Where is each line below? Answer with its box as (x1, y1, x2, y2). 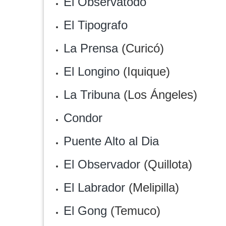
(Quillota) (140, 157, 192, 171)
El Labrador (64, 181, 125, 194)
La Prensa (64, 41, 118, 55)
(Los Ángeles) (120, 88, 197, 101)
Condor (64, 111, 102, 125)
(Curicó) (118, 41, 164, 55)
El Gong (64, 204, 107, 217)
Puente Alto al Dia (64, 134, 159, 148)
